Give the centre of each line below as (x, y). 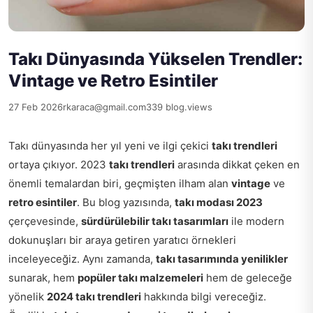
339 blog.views (179, 107)
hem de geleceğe (248, 277)
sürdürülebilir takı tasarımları (155, 221)
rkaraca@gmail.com (104, 107)
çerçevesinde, (45, 221)
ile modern (256, 221)
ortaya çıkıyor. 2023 (59, 164)
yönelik (28, 296)
